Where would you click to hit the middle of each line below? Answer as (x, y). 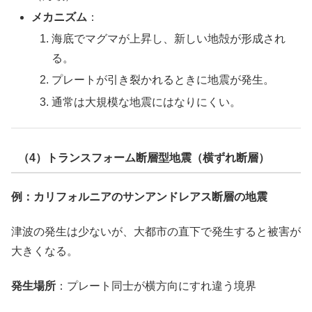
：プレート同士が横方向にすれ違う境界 (156, 286)
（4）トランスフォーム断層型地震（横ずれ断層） (143, 157)
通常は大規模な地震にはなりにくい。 (147, 102)
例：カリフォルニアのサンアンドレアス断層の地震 (139, 196)
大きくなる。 (45, 251)
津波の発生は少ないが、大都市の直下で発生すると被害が (156, 232)
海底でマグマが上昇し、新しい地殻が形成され (169, 39)
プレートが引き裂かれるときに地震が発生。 (163, 80)
